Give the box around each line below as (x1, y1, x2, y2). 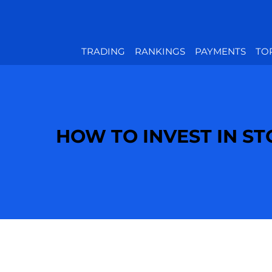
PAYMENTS (195, 46, 246, 58)
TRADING (81, 46, 126, 58)
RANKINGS (135, 46, 186, 58)
